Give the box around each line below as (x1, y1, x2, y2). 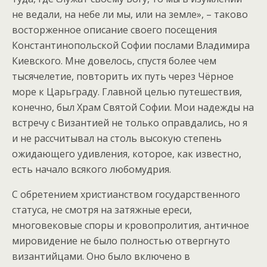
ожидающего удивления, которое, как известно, (12, 147, 241, 161)
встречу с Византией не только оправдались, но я (12, 116, 247, 130)
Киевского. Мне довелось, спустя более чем (12, 54, 216, 68)
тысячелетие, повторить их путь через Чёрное (12, 70, 234, 83)
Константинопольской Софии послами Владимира (12, 39, 250, 52)
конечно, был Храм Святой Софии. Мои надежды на (12, 101, 254, 114)
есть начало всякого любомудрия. (12, 163, 171, 176)
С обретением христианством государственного (12, 188, 240, 201)
